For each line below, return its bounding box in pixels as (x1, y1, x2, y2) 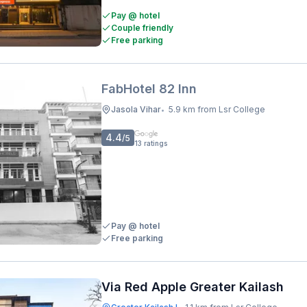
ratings (144, 139, 167, 147)
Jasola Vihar (111, 104, 161, 114)
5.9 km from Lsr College (169, 104, 265, 114)
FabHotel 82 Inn (101, 82, 197, 96)
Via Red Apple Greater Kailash (101, 280, 284, 294)
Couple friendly (111, 23, 173, 33)
